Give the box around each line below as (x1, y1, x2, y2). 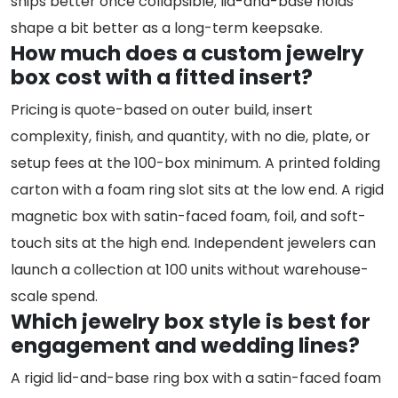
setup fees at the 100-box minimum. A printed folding (11, 153, 380, 174)
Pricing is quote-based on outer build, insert (11, 99, 313, 121)
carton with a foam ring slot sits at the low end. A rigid (11, 179, 384, 201)
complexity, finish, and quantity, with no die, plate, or (11, 126, 370, 147)
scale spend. (11, 286, 98, 307)
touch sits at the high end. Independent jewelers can (11, 233, 376, 254)
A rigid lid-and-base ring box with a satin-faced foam (11, 368, 381, 389)
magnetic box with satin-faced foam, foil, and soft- (11, 206, 366, 227)
